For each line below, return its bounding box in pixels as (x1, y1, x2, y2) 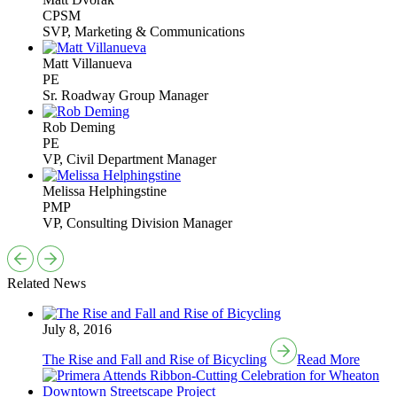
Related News (7, 275, 86, 291)
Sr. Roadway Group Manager (43, 87, 208, 103)
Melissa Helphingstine (43, 183, 167, 198)
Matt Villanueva (43, 55, 132, 71)
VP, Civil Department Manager (43, 151, 216, 167)
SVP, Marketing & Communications (43, 23, 245, 39)
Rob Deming (43, 119, 115, 135)
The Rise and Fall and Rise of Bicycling (43, 351, 267, 367)
